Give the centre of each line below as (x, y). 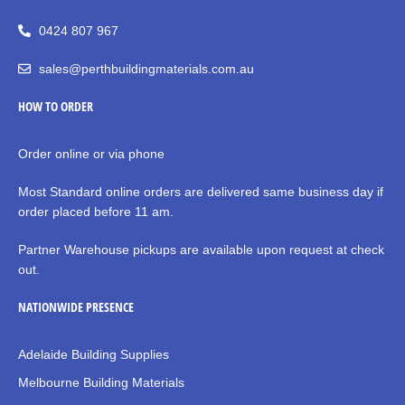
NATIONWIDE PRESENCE (76, 307)
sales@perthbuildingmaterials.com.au (146, 69)
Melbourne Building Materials (101, 383)
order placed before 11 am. (98, 212)
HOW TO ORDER (56, 107)
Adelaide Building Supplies (94, 355)
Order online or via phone (91, 154)
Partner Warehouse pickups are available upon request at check (201, 250)
